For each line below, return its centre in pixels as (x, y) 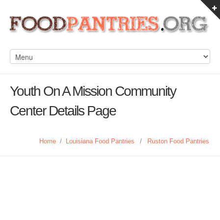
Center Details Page (63, 111)
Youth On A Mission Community (93, 91)
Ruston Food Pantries (178, 141)
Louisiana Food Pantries (100, 141)
